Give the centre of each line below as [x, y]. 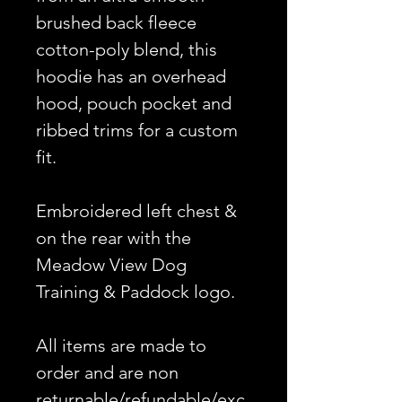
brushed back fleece [116, 22]
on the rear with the [114, 237]
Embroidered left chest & [136, 210]
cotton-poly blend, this [127, 49]
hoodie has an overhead [131, 76]
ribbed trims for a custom [137, 130]
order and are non [107, 372]
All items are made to [121, 345]
